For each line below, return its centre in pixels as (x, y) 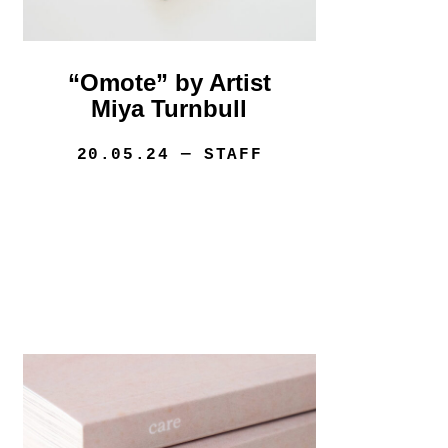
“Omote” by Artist (169, 83)
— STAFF (216, 155)
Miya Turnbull (169, 109)
